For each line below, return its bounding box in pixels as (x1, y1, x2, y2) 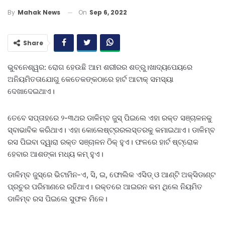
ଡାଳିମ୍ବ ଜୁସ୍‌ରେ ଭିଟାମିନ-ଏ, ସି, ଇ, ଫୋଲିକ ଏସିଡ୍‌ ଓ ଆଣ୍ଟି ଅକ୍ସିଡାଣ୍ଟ (8, 170, 215, 180)
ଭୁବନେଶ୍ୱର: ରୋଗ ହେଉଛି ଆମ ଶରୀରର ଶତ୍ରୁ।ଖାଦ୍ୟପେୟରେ (8, 62, 192, 72)
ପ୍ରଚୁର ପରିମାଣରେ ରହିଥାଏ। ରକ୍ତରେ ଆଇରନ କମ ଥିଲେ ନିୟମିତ (8, 182, 202, 192)
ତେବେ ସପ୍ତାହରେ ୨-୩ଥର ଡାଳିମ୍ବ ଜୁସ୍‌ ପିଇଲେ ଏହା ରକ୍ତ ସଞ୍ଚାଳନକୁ (8, 113, 212, 123)
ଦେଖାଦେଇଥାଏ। (8, 86, 55, 96)
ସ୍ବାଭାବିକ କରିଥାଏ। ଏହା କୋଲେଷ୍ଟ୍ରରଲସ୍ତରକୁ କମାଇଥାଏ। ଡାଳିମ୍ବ (8, 125, 215, 135)
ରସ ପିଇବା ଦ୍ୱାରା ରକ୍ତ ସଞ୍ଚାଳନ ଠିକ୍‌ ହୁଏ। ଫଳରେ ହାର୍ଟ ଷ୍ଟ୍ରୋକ (8, 137, 198, 147)
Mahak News (18, 8, 60, 17)
